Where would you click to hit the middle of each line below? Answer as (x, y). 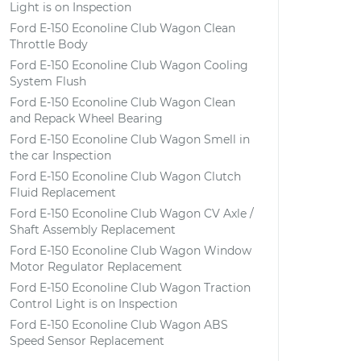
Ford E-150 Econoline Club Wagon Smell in (130, 139)
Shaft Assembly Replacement (93, 230)
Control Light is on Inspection (93, 304)
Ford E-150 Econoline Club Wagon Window (131, 251)
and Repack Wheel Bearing (86, 118)
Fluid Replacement (63, 193)
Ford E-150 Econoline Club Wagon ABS (119, 325)
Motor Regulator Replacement (96, 267)
